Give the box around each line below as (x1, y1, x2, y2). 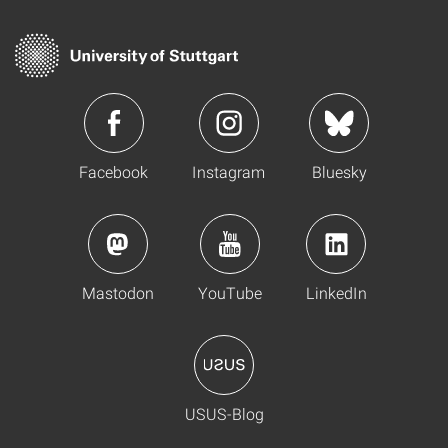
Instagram (192, 161, 265, 182)
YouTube (197, 282, 262, 303)
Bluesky (311, 161, 367, 182)
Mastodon (81, 282, 154, 303)
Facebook (79, 161, 148, 182)
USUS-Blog (184, 403, 264, 424)
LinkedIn (305, 282, 367, 303)
